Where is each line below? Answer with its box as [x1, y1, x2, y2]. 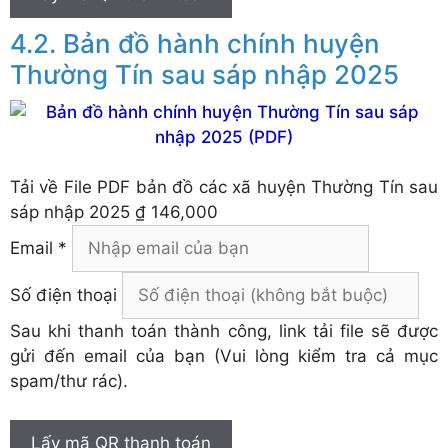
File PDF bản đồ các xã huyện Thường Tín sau [63, 177, 439, 198]
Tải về [10, 177, 64, 198]
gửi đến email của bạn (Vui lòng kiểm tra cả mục [10, 346, 438, 367]
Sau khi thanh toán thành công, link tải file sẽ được [10, 321, 438, 342]
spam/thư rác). [10, 371, 128, 392]
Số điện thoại [10, 285, 117, 306]
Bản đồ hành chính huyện [63, 27, 380, 59]
